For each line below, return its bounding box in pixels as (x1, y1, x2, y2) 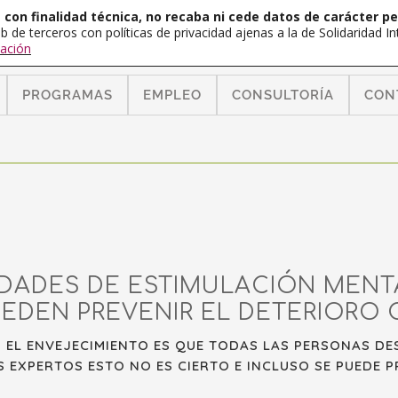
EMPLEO (143, 87, 202, 103)
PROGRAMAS (22, 87, 113, 103)
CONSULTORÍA (232, 87, 334, 103)
